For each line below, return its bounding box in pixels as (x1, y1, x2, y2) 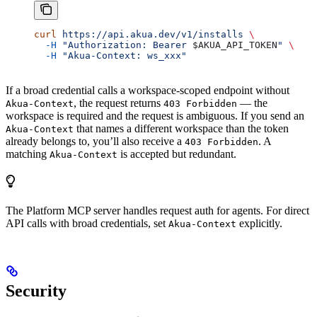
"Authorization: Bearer (57, 39, 192, 50)
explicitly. (236, 217, 282, 229)
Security (6, 282, 67, 301)
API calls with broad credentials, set (6, 217, 168, 229)
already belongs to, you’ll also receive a (6, 134, 185, 147)
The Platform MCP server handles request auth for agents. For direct (6, 204, 309, 217)
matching (6, 147, 50, 160)
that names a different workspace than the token (74, 122, 289, 134)
